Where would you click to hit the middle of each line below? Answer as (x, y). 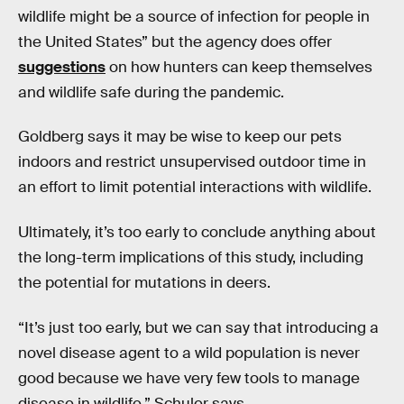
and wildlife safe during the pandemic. (151, 92)
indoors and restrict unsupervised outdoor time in (192, 162)
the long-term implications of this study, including (191, 257)
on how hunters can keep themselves (239, 67)
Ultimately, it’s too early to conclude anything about (197, 232)
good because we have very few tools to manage (189, 378)
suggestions (62, 67)
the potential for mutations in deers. (144, 282)
